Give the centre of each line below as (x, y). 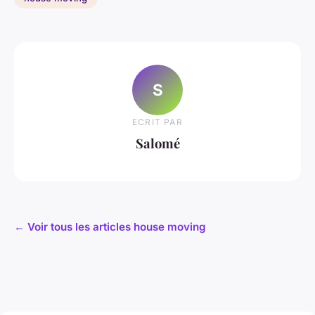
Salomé (157, 143)
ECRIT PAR (157, 122)
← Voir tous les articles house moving (110, 226)
